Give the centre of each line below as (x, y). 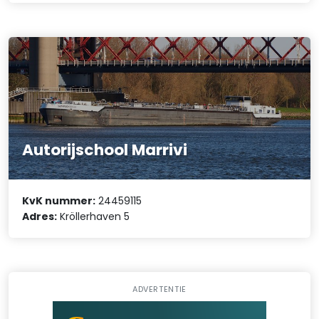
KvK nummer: (59, 200)
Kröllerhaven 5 (94, 216)
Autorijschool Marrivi (105, 150)
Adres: (40, 216)
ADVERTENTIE (159, 289)
